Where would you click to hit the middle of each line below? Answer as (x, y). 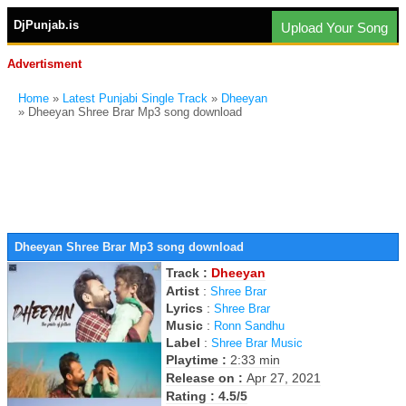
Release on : (206, 378)
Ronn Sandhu (249, 326)
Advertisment (44, 64)
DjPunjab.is (46, 25)
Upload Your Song (334, 28)
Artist (183, 291)
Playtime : (198, 360)
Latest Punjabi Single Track (135, 98)
